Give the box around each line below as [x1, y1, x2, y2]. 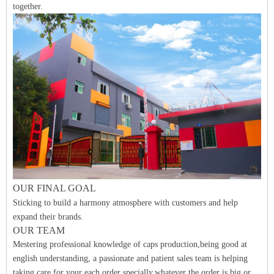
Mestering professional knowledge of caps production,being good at [13, 239, 247, 249]
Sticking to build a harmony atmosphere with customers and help [13, 198, 238, 207]
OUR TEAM [13, 224, 65, 235]
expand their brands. [13, 212, 83, 221]
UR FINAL [20, 182, 65, 193]
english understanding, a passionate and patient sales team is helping [13, 253, 248, 263]
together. [13, 2, 43, 12]
